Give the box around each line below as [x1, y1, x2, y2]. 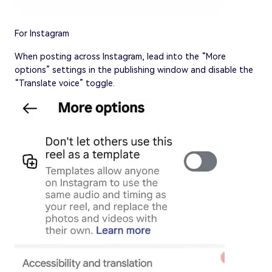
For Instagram [15, 28, 69, 38]
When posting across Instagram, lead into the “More [15, 51, 226, 61]
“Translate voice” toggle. [15, 78, 115, 88]
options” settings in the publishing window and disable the [15, 64, 253, 75]
